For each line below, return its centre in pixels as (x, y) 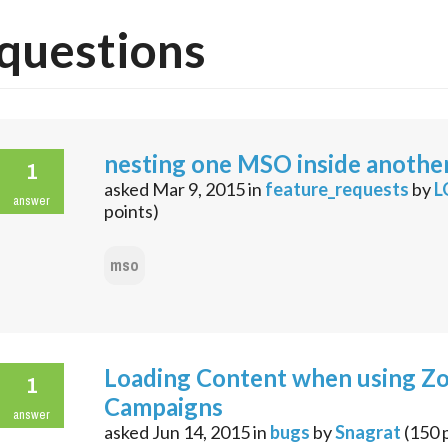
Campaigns (163, 407)
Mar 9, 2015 (198, 189)
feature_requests (337, 189)
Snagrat (368, 432)
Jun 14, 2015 (201, 432)
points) (131, 211)
